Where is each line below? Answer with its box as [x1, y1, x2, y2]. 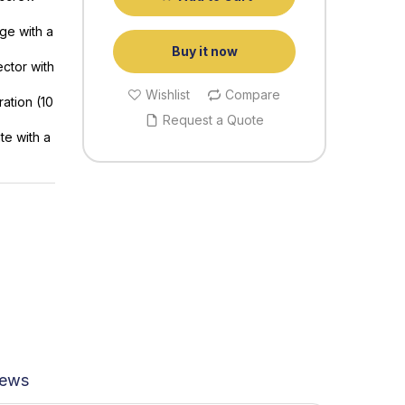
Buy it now [171, 43, 238, 60]
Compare [225, 87, 280, 103]
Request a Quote [162, 112, 264, 128]
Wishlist [146, 87, 190, 103]
